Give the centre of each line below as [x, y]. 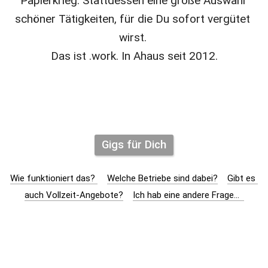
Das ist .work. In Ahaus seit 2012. [134, 56]
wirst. [134, 37]
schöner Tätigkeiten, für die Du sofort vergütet [133, 19]
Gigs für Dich [134, 145]
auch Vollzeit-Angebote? [74, 195]
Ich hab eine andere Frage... [188, 195]
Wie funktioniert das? [54, 178]
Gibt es [241, 178]
